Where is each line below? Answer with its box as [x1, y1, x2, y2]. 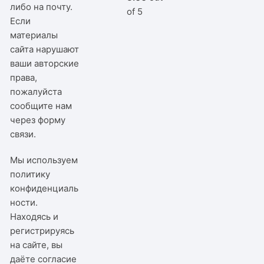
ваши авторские [10, 57, 80, 69]
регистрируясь [10, 225, 75, 236]
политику [10, 168, 51, 180]
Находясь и [10, 210, 59, 222]
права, [10, 71, 38, 83]
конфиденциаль [10, 182, 79, 194]
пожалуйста [10, 85, 62, 97]
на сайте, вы [10, 239, 63, 250]
